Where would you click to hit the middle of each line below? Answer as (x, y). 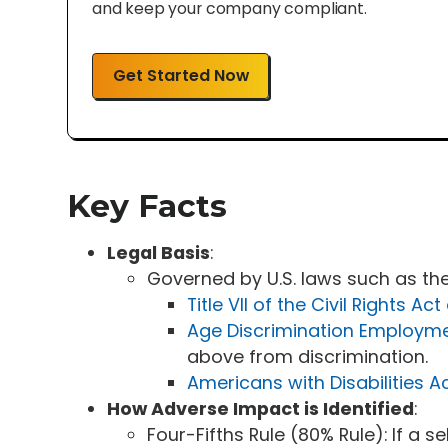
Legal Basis (159, 252)
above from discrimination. (308, 356)
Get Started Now (180, 76)
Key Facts (147, 205)
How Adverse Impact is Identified (261, 408)
